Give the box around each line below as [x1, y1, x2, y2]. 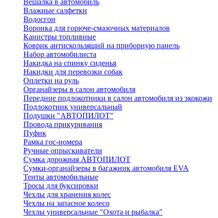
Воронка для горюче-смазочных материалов [23, 24, 170, 32]
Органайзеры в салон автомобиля [23, 85, 135, 93]
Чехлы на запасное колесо [23, 199, 109, 207]
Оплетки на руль [23, 76, 79, 85]
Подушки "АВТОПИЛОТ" [23, 111, 113, 120]
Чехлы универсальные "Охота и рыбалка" [23, 208, 163, 216]
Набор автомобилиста [23, 50, 96, 58]
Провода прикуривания [23, 120, 102, 128]
